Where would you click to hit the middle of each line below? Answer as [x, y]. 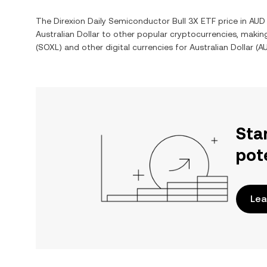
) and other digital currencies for [124, 47]
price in [232, 21]
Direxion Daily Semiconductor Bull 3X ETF [135, 21]
